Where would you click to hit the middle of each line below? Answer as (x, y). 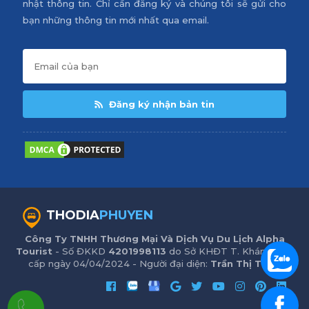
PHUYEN (126, 215)
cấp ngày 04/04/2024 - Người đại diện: (119, 263)
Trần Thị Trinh (246, 263)
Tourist (34, 251)
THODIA (72, 215)
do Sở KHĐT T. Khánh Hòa (230, 251)
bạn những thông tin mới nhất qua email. (116, 20)
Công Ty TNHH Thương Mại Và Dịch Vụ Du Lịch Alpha (154, 238)
